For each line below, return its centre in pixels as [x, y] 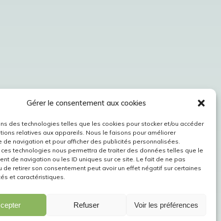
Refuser [86, 205]
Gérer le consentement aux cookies [86, 103]
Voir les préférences [166, 205]
